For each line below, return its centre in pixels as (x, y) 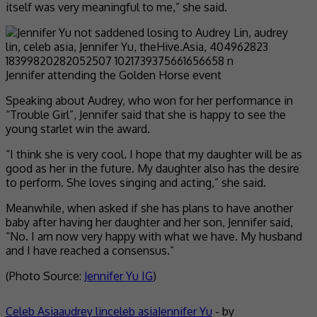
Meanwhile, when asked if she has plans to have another (149, 208)
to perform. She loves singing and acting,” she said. (136, 182)
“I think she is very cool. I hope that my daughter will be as (154, 154)
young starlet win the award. (78, 128)
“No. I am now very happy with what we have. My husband (154, 236)
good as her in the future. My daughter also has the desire (152, 168)
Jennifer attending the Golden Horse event (114, 75)
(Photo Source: (45, 276)
